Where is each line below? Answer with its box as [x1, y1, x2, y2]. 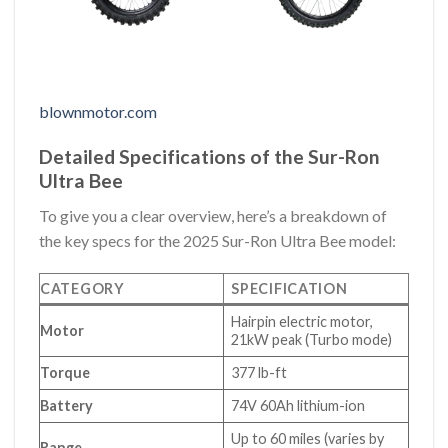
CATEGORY [40, 280, 125, 298]
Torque [40, 364, 90, 382]
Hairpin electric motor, [231, 313, 374, 331]
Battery [40, 397, 93, 415]
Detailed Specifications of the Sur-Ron [39, 144, 380, 168]
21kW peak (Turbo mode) [231, 331, 393, 349]
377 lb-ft [231, 364, 288, 382]
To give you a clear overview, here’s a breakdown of [39, 205, 387, 225]
